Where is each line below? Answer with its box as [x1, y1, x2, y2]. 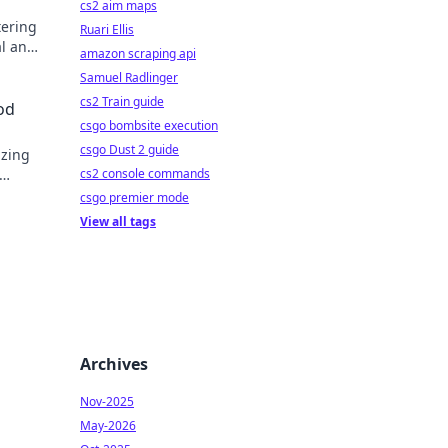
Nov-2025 [80, 393, 134, 410]
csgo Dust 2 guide [80, 141, 179, 158]
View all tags [80, 213, 156, 230]
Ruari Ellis [80, 21, 134, 38]
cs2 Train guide [80, 93, 164, 110]
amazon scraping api [80, 45, 196, 62]
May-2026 [80, 417, 136, 434]
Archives [80, 353, 148, 375]
